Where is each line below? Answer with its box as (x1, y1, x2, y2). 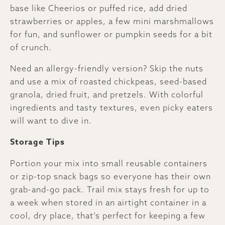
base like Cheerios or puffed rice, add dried (10, 3, 187, 13)
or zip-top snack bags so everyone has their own (10, 171, 211, 181)
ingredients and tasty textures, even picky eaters (10, 102, 213, 113)
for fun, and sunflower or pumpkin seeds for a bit (10, 29, 212, 39)
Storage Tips (10, 136, 65, 148)
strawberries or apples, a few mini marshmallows (10, 16, 214, 26)
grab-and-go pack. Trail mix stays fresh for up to (10, 184, 209, 194)
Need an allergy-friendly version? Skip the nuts (10, 63, 203, 73)
